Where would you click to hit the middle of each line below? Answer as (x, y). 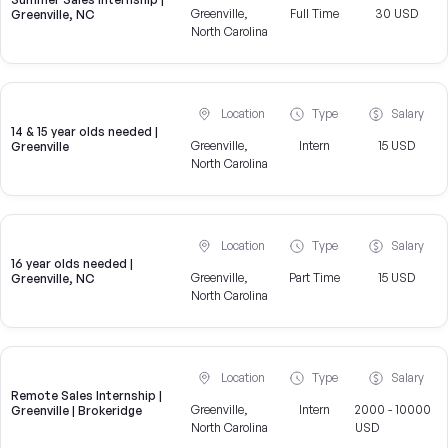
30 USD (396, 14)
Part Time (314, 278)
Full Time (314, 14)
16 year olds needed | (72, 264)
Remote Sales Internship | (86, 396)
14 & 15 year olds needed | (84, 132)
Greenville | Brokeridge (76, 411)
